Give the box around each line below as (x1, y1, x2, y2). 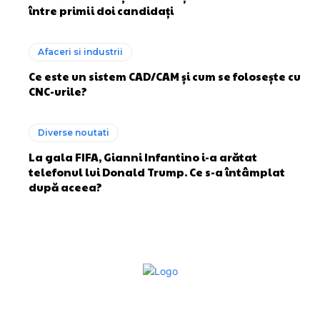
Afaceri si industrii (38, 46, 123, 57)
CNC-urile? (29, 83, 87, 99)
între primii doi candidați (29, 2, 174, 18)
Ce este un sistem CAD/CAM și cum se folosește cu (29, 68, 301, 84)
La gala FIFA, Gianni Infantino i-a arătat (29, 149, 257, 164)
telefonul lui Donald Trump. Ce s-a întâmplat (29, 164, 285, 179)
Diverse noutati (38, 126, 109, 138)
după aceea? (29, 179, 102, 194)
